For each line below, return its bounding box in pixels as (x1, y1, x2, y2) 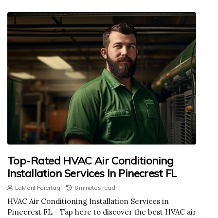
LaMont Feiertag (15, 183, 60, 191)
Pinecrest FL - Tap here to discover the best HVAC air (7, 207, 196, 217)
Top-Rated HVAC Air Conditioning (7, 153, 173, 167)
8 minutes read (74, 183, 115, 191)
